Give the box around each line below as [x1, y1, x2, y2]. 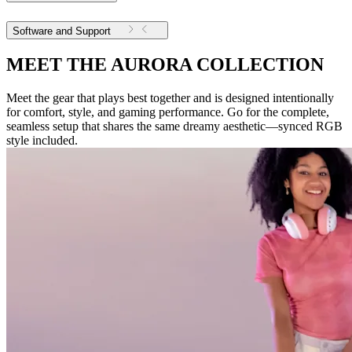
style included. [6, 134, 78, 148]
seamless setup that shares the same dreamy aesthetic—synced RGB [6, 119, 343, 134]
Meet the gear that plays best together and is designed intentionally [6, 91, 334, 105]
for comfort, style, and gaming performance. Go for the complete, [6, 105, 329, 119]
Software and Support [75, 24, 111, 37]
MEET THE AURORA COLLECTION [6, 54, 324, 75]
